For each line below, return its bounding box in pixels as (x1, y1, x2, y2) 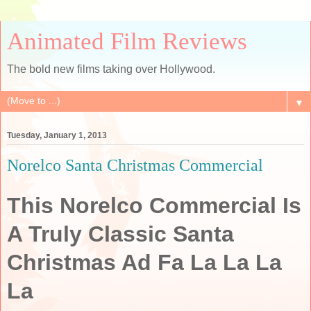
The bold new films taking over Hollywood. (7, 63, 215, 75)
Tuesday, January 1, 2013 (7, 131, 107, 141)
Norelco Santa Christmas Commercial (7, 155, 263, 175)
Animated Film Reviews (7, 28, 247, 54)
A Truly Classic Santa (7, 221, 234, 246)
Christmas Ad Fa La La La (7, 249, 282, 275)
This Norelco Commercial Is (7, 192, 301, 218)
